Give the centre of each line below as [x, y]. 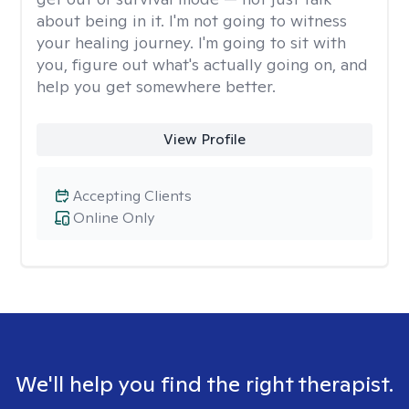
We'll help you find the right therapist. [204, 384]
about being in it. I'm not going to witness [192, 21]
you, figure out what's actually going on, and [202, 64]
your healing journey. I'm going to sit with [191, 42]
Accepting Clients [132, 196]
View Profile [204, 139]
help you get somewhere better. [156, 86]
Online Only [114, 218]
